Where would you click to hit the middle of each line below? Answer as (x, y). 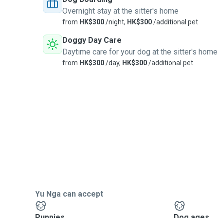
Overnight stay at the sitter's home (120, 11)
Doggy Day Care (92, 40)
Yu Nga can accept (69, 194)
